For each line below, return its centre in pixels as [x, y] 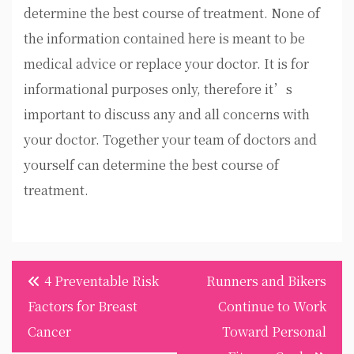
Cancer [49, 331]
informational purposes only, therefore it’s [158, 89]
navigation [46, 303]
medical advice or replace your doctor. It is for [166, 64]
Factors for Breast [83, 306]
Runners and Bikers [266, 281]
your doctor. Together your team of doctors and [170, 139]
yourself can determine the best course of [151, 165]
